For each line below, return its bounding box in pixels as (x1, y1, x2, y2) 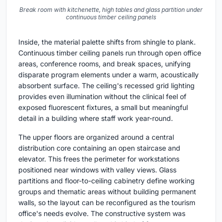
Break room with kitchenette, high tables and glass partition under (19, 5, 203, 13)
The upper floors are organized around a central (18, 132, 174, 141)
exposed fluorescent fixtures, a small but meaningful (18, 103, 188, 111)
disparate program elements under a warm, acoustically (18, 70, 199, 79)
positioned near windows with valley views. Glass (18, 165, 176, 174)
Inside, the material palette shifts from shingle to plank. (18, 37, 196, 46)
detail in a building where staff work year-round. (18, 113, 173, 122)
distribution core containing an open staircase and (18, 143, 180, 152)
